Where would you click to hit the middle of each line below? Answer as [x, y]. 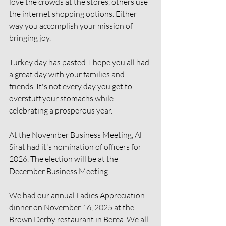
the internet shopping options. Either [74, 14]
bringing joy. [30, 38]
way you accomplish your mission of [72, 26]
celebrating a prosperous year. [61, 110]
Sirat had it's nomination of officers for [76, 147]
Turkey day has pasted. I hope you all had [80, 62]
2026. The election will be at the [64, 159]
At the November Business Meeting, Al [76, 135]
